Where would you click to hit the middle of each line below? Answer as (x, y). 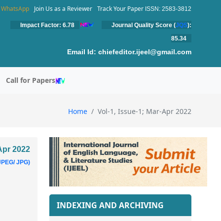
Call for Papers (31, 80)
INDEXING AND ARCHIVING (110, 205)
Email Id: (82, 52)
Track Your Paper (120, 8)
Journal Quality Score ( (144, 25)
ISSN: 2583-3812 (168, 9)
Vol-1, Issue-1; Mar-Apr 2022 (145, 111)
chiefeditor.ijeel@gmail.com (144, 52)
